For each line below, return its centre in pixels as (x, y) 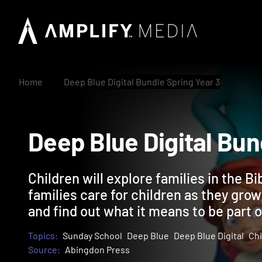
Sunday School (92, 236)
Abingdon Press (97, 250)
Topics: (43, 236)
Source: (44, 250)
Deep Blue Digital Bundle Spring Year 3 (142, 82)
